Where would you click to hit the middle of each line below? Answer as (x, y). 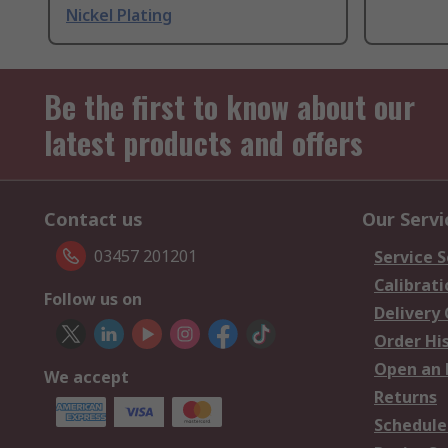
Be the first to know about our (229, 107)
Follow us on (93, 299)
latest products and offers (203, 143)
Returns (405, 397)
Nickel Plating (119, 15)
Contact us (93, 219)
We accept (86, 377)
